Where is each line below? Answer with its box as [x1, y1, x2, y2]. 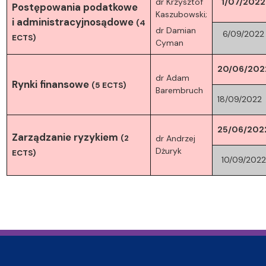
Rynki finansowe [11, 77, 89, 91]
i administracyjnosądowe [11, 15, 134, 28]
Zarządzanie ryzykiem [11, 130, 118, 144]
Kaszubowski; [155, 8, 207, 20]
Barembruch [155, 84, 203, 96]
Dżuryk [155, 145, 182, 156]
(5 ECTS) [91, 80, 126, 90]
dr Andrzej [155, 132, 195, 144]
